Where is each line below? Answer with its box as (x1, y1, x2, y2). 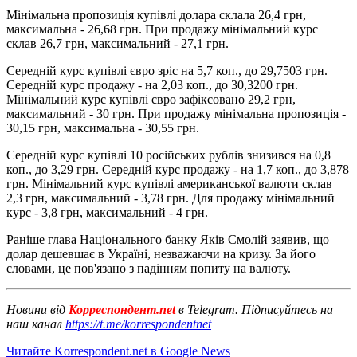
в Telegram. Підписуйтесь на (178, 302, 333, 316)
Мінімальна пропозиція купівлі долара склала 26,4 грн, (6, 7, 306, 22)
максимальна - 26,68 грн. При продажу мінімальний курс (6, 22, 318, 36)
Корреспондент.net (65, 302, 178, 316)
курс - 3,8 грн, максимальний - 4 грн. (6, 205, 208, 219)
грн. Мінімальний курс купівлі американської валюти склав (6, 176, 332, 190)
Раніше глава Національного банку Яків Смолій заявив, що (6, 232, 329, 246)
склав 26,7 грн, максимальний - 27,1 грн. (6, 36, 229, 50)
